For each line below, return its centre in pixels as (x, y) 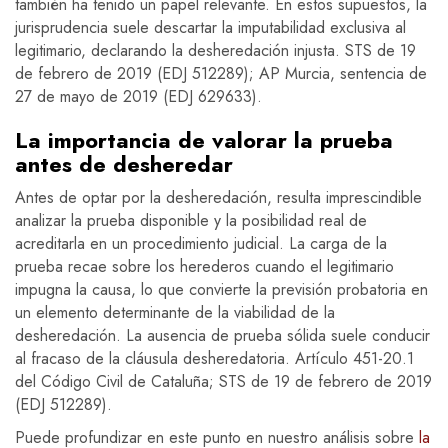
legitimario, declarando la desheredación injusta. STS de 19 (215, 51)
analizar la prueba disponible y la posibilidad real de (191, 221)
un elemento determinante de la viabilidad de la (175, 313)
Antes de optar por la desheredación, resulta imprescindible (218, 198)
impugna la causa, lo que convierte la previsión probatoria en (221, 290)
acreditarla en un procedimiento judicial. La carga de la (201, 244)
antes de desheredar (124, 164)
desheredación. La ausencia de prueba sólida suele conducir (222, 336)
